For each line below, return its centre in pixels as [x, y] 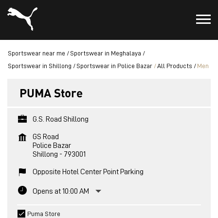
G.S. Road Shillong [61, 119]
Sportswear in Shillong [40, 66]
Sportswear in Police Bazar [114, 66]
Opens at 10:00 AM [61, 191]
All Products [175, 66]
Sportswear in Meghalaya [106, 53]
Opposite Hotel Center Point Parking [88, 172]
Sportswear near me [36, 53]
